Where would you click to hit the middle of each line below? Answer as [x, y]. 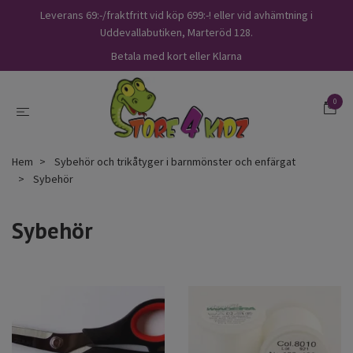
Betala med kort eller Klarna [176, 56]
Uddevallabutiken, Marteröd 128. [176, 32]
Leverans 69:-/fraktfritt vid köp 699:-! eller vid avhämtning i [176, 15]
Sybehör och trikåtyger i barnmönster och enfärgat [175, 161]
